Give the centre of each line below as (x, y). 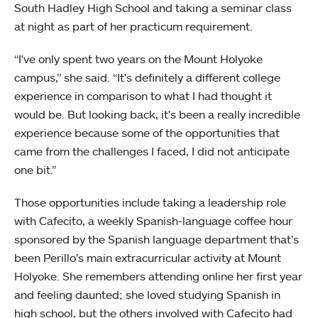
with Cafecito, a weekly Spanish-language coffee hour (153, 221)
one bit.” (35, 170)
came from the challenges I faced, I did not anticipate (152, 151)
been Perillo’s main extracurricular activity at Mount (148, 258)
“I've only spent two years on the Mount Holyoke (138, 59)
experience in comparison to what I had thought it (143, 96)
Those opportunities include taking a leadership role (150, 202)
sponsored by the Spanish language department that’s (157, 239)
